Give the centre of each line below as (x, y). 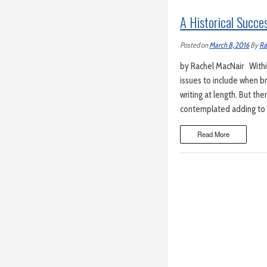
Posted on (195, 45)
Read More (214, 134)
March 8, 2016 (229, 45)
